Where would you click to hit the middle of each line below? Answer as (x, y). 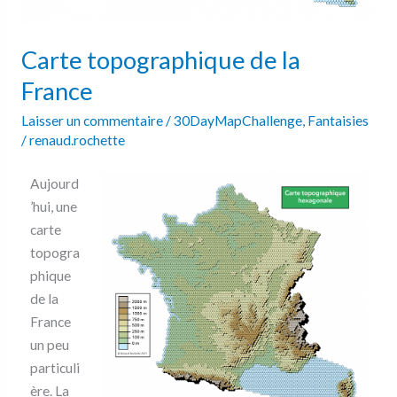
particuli (54, 368)
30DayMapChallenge (237, 120)
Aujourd (54, 184)
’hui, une (53, 207)
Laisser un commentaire (92, 120)
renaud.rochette (77, 140)
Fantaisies (338, 120)
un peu (49, 345)
